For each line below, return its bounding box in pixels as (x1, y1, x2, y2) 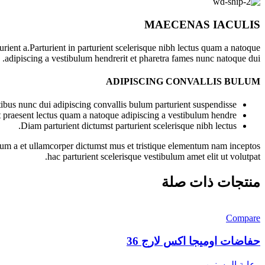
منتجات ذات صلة (161, 174, 260, 190)
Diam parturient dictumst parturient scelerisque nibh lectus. (21, 121, 237, 131)
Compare (226, 213, 260, 224)
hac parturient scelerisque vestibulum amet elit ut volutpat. (47, 151, 260, 162)
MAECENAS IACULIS (144, 18, 260, 31)
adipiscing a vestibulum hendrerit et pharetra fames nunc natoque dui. (5, 53, 260, 63)
